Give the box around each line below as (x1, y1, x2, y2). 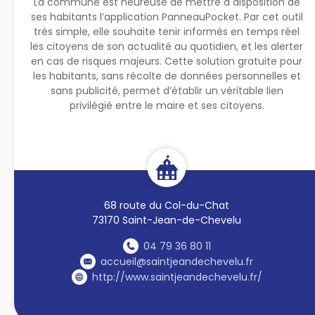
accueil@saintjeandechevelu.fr (101, 254, 254, 269)
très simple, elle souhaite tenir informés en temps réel (34, 24, 300, 39)
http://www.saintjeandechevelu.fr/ (91, 269, 262, 284)
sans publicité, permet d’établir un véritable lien (50, 83, 283, 98)
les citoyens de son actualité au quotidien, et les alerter (30, 39, 304, 53)
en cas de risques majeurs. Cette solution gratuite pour (31, 53, 303, 68)
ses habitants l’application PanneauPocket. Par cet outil (30, 9, 303, 24)
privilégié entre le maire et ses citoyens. (69, 98, 264, 112)
